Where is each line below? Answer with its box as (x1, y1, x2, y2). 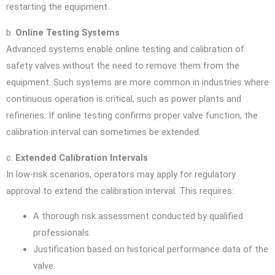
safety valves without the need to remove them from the (6, 60, 239, 72)
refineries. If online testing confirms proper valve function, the (6, 110, 258, 122)
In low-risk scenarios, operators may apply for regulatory (6, 168, 236, 180)
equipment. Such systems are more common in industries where (6, 77, 269, 88)
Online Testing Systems (15, 27, 120, 39)
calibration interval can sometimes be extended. (6, 126, 201, 138)
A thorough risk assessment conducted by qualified (33, 211, 243, 222)
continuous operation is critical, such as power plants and (6, 93, 241, 105)
